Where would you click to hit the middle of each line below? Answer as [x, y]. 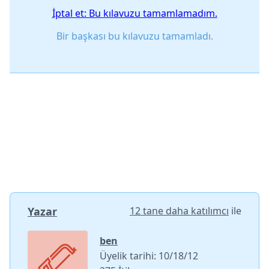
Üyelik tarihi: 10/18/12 [149, 255]
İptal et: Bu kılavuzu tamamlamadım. [134, 13]
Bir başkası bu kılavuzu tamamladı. [134, 36]
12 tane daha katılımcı [179, 210]
